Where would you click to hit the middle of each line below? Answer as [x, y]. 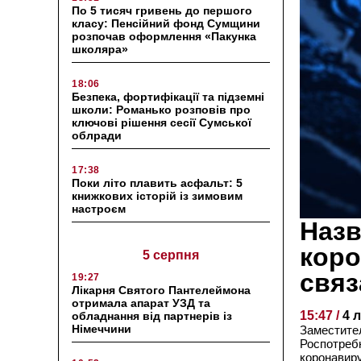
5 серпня [171, 255]
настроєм [100, 208]
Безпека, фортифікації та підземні [168, 96]
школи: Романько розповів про [161, 109]
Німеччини [102, 328]
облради [97, 135]
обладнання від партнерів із [152, 315]
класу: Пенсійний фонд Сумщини [166, 23]
